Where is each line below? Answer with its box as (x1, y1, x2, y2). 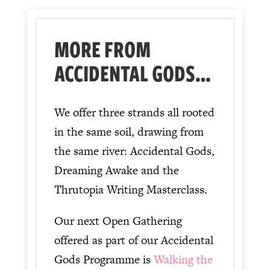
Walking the (153, 251, 213, 268)
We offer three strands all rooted (54, 104, 215, 121)
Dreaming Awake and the (54, 162, 179, 178)
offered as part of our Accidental (54, 231, 213, 248)
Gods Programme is (54, 251, 154, 268)
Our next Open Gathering (54, 212, 182, 229)
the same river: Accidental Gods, (54, 142, 215, 159)
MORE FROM (54, 32, 151, 64)
